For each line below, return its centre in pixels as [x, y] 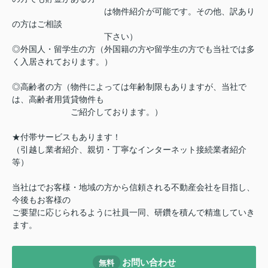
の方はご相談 [37, 24]
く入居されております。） [62, 62]
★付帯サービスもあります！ [66, 137]
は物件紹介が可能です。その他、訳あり [133, 12]
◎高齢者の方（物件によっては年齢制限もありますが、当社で [129, 87]
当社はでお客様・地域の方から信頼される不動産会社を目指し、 [133, 188]
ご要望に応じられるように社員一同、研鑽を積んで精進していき [133, 213]
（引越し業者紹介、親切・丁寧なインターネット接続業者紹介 [129, 150]
